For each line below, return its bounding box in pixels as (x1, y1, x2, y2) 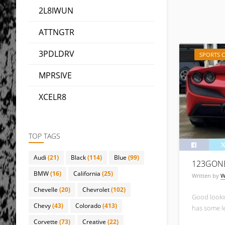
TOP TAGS (29, 131, 60, 141)
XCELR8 (39, 91, 66, 102)
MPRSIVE (39, 70, 72, 81)
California (73, 169, 100, 178)
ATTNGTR (39, 27, 74, 38)
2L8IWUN (39, 5, 73, 16)
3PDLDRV (39, 48, 74, 59)
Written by (192, 171, 220, 179)
